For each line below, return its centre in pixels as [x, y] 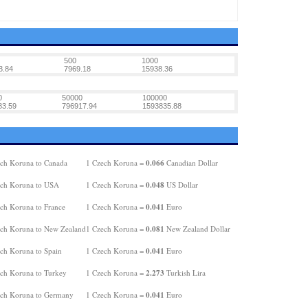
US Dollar [181, 185]
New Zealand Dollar [197, 229]
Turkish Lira [185, 273]
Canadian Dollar [191, 163]
